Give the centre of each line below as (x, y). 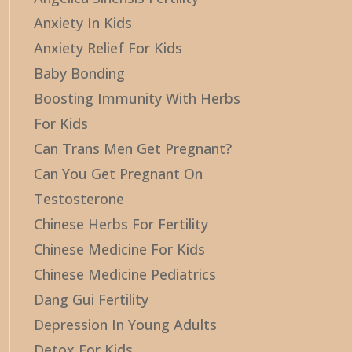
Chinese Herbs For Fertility (121, 224)
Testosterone (79, 199)
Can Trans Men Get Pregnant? (132, 148)
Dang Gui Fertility (91, 299)
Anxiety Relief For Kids (108, 48)
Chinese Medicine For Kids (119, 249)
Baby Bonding (79, 73)
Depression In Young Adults (125, 324)
